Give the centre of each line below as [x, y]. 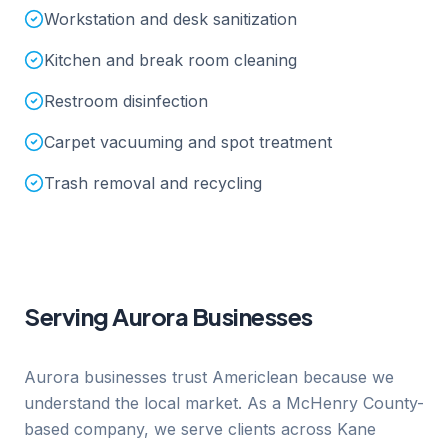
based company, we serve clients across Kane [200, 429]
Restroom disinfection [126, 101]
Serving [68, 316]
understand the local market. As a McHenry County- [224, 403]
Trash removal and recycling [153, 183]
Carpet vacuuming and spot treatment [188, 142]
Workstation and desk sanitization [170, 19]
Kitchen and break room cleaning [170, 60]
